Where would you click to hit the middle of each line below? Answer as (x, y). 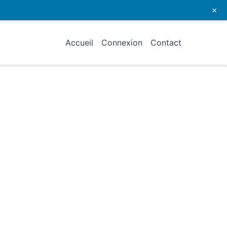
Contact (166, 43)
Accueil (79, 43)
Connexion (122, 43)
